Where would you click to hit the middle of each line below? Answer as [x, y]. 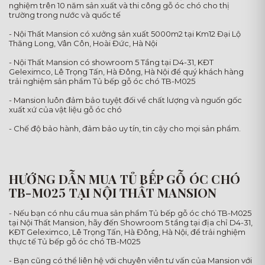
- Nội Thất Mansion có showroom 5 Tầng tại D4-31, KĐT [111, 62]
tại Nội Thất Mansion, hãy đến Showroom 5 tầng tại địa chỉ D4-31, [131, 223]
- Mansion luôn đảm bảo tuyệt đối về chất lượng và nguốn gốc [125, 100]
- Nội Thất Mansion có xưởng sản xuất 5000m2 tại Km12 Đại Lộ [125, 34]
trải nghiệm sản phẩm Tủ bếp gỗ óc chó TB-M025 [102, 81]
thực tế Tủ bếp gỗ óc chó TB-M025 [75, 242]
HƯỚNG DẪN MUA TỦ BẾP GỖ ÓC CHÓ [125, 179]
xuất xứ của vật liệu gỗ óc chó [65, 110]
